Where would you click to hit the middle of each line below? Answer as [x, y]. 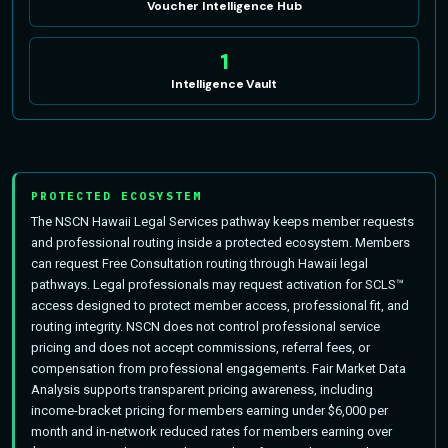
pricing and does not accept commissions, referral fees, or [200, 347]
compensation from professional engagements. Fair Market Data [218, 368]
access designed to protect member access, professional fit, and [220, 305]
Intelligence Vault [224, 83]
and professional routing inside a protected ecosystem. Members [220, 242]
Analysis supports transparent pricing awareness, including [202, 389]
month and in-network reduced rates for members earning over [211, 431]
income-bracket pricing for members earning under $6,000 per [209, 410]
